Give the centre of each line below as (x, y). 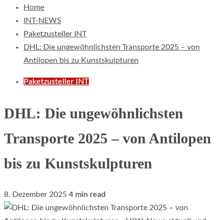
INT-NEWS (42, 21)
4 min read (87, 194)
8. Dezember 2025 (36, 194)
